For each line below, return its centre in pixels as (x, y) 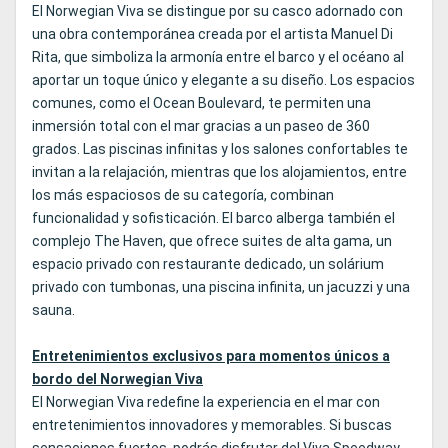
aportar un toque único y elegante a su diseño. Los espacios (223, 80)
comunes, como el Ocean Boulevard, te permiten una (201, 103)
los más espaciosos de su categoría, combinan (183, 195)
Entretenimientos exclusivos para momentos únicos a (211, 356)
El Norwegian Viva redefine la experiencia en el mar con (206, 402)
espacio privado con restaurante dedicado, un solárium (208, 264)
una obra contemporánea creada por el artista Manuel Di (212, 34)
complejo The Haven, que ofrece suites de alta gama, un (212, 241)
